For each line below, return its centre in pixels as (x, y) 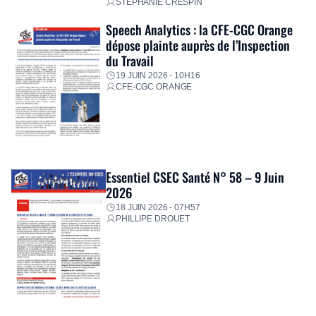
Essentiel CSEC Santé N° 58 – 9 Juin (195, 177)
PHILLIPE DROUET (153, 219)
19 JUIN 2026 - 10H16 (158, 75)
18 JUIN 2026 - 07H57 (158, 208)
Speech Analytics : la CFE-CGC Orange (199, 29)
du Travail (130, 60)
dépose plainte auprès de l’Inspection (198, 44)
